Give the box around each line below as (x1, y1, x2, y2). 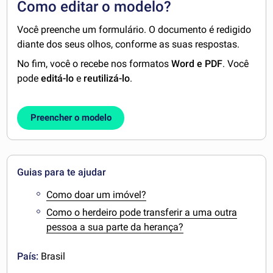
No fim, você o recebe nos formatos (17, 58, 172, 70)
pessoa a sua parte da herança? (46, 221, 184, 233)
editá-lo (41, 73, 74, 85)
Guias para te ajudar (17, 166, 107, 178)
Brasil (38, 250, 66, 262)
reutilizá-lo (83, 73, 130, 85)
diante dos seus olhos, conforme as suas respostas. (17, 38, 240, 51)
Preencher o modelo (30, 112, 112, 123)
